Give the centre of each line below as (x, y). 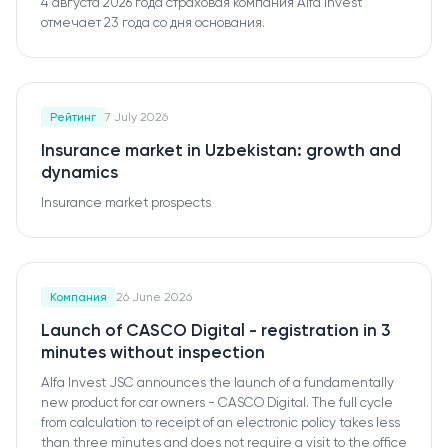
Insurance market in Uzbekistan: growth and (221, 150)
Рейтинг (73, 117)
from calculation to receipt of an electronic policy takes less (220, 422)
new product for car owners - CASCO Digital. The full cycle (217, 402)
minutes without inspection (153, 352)
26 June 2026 (154, 297)
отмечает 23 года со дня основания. (153, 22)
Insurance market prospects (126, 202)
